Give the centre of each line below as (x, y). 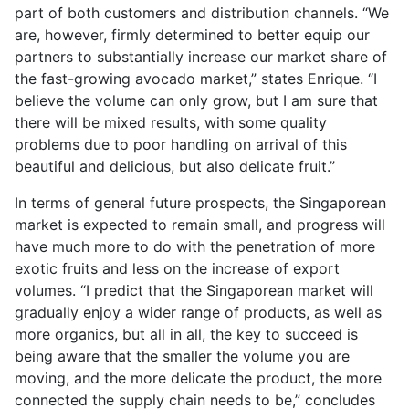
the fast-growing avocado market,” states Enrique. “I (196, 79)
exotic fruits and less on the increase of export (177, 268)
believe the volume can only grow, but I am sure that (196, 100)
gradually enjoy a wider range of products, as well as (198, 312)
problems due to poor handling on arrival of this (181, 144)
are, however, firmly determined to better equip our (192, 35)
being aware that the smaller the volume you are (182, 356)
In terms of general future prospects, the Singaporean (200, 203)
